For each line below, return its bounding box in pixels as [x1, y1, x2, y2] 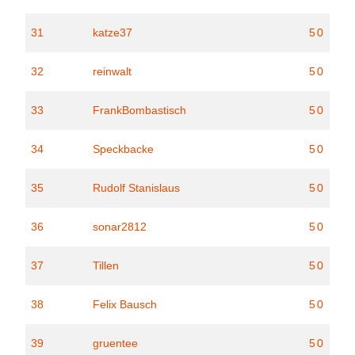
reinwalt [93, 65, 132, 78]
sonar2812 [93, 220, 147, 233]
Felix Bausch [93, 298, 157, 311]
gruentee [93, 337, 138, 349]
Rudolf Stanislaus [93, 181, 180, 194]
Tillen [93, 259, 119, 272]
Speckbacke [93, 143, 154, 155]
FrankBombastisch [93, 104, 186, 116]
